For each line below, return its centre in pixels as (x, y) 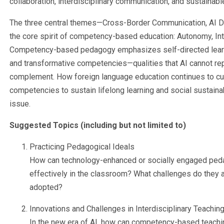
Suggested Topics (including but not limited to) (98, 125)
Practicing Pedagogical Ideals (82, 147)
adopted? (46, 187)
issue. (21, 104)
